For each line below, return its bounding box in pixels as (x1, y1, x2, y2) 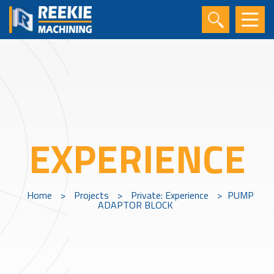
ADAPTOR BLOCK (98, 198, 173, 212)
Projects (73, 188, 109, 202)
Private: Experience (130, 188, 209, 202)
